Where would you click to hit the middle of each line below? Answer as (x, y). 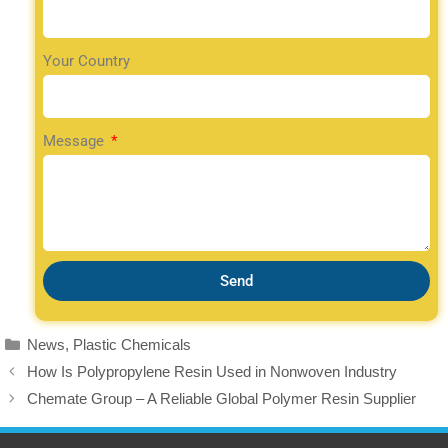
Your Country (86, 61)
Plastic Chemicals (132, 344)
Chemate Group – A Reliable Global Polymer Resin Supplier (221, 398)
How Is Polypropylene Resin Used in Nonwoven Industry (212, 371)
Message (75, 141)
